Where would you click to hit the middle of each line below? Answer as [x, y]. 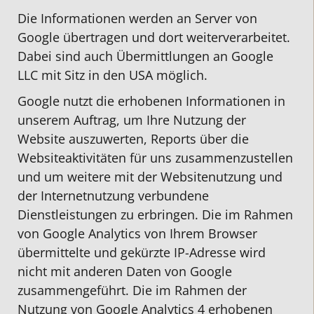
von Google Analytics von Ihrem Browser [137, 233]
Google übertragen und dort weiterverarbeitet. [154, 37]
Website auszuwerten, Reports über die [133, 138]
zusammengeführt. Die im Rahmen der [132, 290]
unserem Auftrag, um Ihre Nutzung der [132, 120]
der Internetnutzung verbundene [113, 195]
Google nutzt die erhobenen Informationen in [151, 101]
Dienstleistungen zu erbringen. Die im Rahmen [155, 214]
